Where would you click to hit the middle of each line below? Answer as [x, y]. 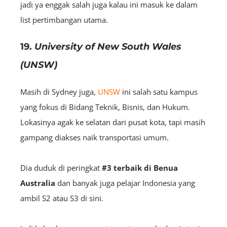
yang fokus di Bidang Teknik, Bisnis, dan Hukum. [105, 107]
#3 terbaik [122, 167]
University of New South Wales [108, 46]
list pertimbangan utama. [64, 20]
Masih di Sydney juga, [59, 91]
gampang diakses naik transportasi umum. [94, 137]
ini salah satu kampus [159, 91]
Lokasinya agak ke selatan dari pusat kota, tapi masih [113, 122]
